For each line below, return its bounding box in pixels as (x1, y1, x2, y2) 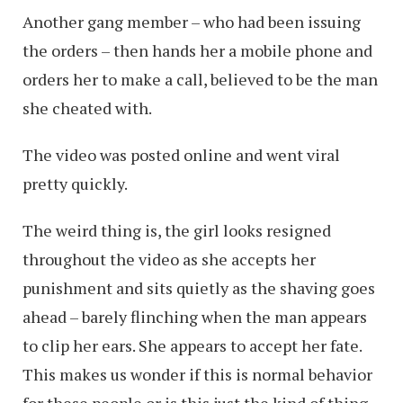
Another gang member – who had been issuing (22, 11, 361, 33)
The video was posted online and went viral (22, 144, 340, 166)
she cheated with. (22, 97, 152, 120)
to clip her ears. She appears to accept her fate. (22, 335, 362, 357)
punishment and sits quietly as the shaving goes (22, 277, 375, 300)
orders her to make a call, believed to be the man (22, 68, 378, 91)
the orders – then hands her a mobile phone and (22, 40, 372, 62)
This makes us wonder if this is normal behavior (22, 363, 372, 386)
